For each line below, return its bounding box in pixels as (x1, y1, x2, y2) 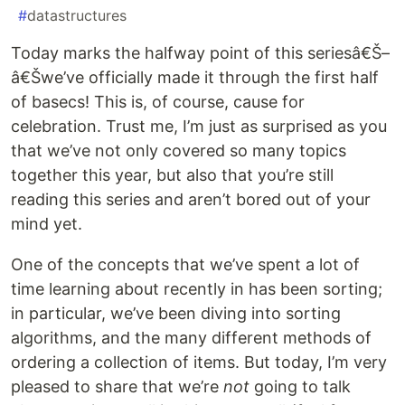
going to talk (250, 377, 351, 397)
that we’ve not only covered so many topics (11, 141, 346, 161)
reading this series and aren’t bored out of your (11, 190, 371, 210)
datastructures (27, 6, 127, 25)
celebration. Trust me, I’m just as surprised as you (11, 117, 387, 137)
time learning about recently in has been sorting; (11, 279, 382, 299)
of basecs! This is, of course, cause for (11, 92, 305, 112)
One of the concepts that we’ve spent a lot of (11, 255, 360, 275)
